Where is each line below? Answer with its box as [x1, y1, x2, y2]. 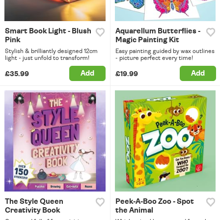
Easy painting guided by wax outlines [115, 48, 215, 55]
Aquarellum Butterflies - [115, 27, 200, 35]
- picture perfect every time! [115, 55, 193, 61]
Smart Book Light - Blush [5, 27, 91, 35]
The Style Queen [5, 197, 63, 205]
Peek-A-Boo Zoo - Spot [115, 197, 194, 205]
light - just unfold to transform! [5, 55, 89, 61]
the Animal [115, 206, 153, 214]
